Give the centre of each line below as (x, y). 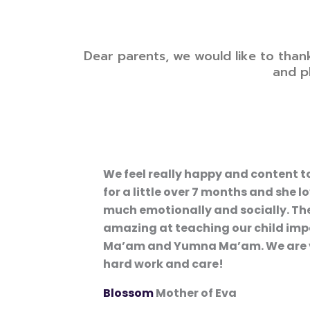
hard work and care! (163, 264)
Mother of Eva (196, 293)
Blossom (128, 293)
